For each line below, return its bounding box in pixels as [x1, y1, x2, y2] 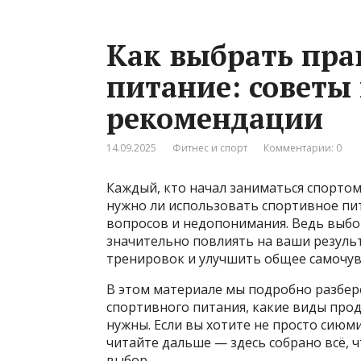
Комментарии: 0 [263, 140, 342, 155]
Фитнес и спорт [172, 140, 247, 155]
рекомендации [106, 98, 323, 137]
